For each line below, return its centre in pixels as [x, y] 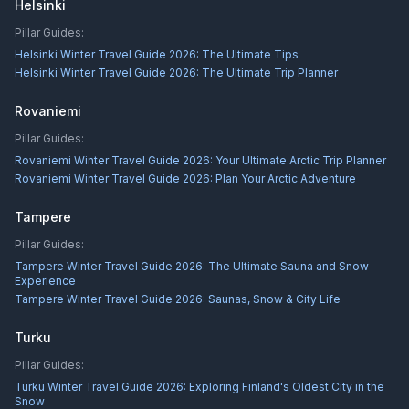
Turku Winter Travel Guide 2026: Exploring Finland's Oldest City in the [199, 387]
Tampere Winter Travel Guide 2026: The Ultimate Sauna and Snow [192, 267]
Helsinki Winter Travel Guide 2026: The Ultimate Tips [157, 55]
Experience [45, 281]
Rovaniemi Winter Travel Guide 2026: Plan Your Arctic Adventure [185, 179]
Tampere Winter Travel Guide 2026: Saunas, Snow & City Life [178, 299]
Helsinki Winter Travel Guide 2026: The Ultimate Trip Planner [176, 73]
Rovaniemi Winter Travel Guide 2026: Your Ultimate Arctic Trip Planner [200, 161]
